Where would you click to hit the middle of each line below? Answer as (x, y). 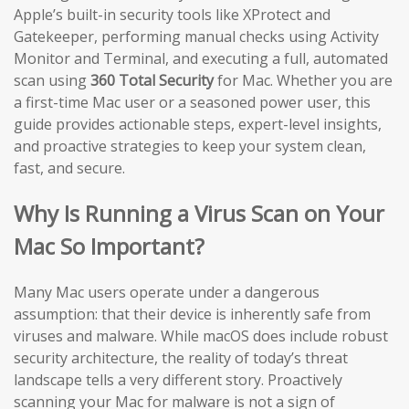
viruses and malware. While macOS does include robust (201, 336)
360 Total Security (152, 80)
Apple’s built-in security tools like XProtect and (172, 15)
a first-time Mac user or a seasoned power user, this (192, 102)
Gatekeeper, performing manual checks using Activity (196, 37)
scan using (52, 80)
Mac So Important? (109, 246)
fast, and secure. (69, 168)
